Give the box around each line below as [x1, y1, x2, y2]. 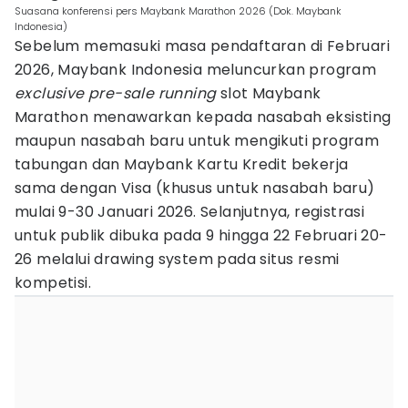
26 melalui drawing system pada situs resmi [15, 249, 340, 270]
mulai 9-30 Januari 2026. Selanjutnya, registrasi [15, 201, 365, 222]
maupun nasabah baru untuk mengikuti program [15, 130, 380, 151]
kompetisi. [15, 272, 92, 293]
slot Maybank [216, 83, 321, 104]
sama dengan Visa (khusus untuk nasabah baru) [15, 178, 375, 199]
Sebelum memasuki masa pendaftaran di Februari [15, 36, 390, 56]
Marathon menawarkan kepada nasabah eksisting [15, 107, 392, 127]
